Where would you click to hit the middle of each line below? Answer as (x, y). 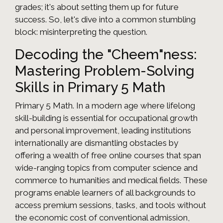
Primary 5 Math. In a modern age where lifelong (105, 106)
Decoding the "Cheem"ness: (106, 55)
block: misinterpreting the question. (81, 32)
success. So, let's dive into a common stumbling (105, 20)
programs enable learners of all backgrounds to (105, 193)
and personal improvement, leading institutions (103, 131)
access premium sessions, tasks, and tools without (111, 205)
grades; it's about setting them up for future (97, 7)
